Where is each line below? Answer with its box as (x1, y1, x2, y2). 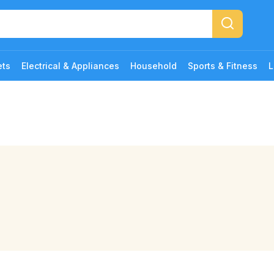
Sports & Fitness (188, 61, 257, 71)
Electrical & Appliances (21, 61, 119, 71)
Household (130, 61, 177, 71)
